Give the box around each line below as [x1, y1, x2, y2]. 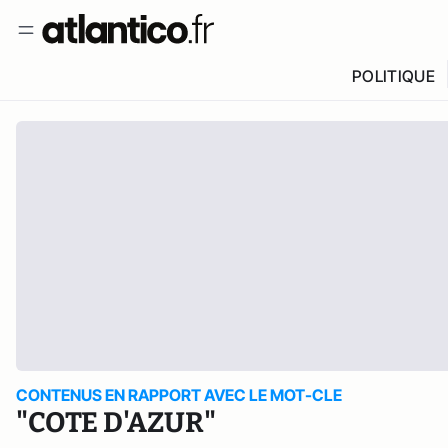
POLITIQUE [351, 66, 435, 86]
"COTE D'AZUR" [16, 406, 216, 439]
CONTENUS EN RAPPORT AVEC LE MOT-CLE [16, 385, 342, 405]
